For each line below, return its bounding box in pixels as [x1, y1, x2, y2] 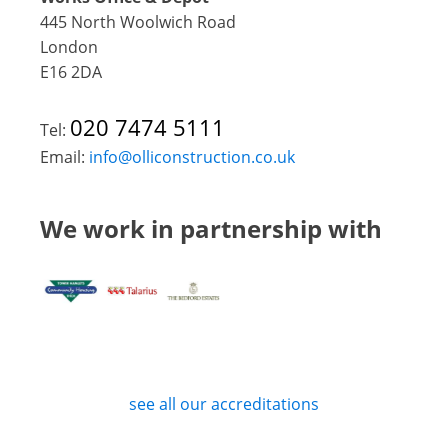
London [40, 35, 98, 58]
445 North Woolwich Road [40, 10, 236, 33]
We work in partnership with [40, 211, 382, 245]
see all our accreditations [125, 392, 323, 415]
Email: [40, 145, 89, 168]
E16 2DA [40, 60, 102, 83]
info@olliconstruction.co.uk [89, 145, 295, 168]
